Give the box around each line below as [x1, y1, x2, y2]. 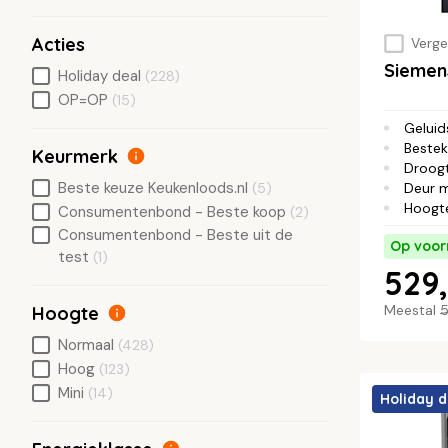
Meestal [384, 301, 440, 320]
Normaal [58, 334, 114, 355]
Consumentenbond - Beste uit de [58, 224, 293, 245]
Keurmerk [32, 144, 118, 168]
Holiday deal [58, 65, 141, 86]
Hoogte [32, 301, 99, 325]
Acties [32, 32, 85, 56]
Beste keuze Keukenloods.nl [58, 177, 248, 198]
